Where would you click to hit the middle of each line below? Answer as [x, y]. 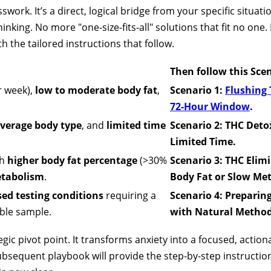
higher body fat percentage [72, 160]
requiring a [130, 195]
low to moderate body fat [96, 90]
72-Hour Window [210, 106]
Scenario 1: [198, 90]
